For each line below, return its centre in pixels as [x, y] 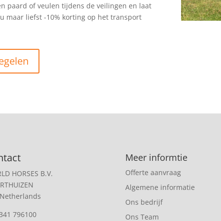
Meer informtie [156, 158]
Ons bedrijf [144, 202]
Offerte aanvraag [153, 173]
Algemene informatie [160, 187]
